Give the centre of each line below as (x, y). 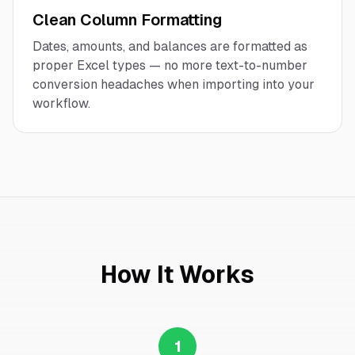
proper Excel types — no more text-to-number (170, 65)
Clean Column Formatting (127, 20)
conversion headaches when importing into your (174, 84)
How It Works (177, 275)
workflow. (61, 103)
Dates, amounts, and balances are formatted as (170, 46)
